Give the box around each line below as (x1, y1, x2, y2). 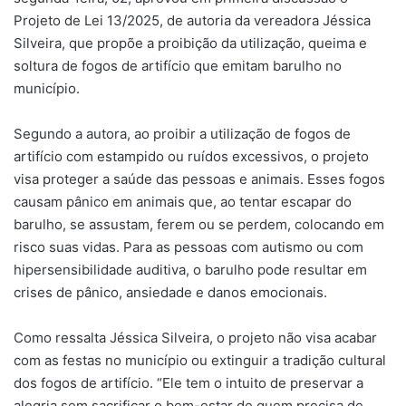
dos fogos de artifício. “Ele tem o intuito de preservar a (14, 373, 363, 391)
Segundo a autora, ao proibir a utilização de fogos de (14, 124, 351, 142)
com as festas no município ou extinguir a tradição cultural (14, 351, 386, 369)
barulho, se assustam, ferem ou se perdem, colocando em (14, 215, 384, 233)
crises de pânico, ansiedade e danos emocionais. (14, 283, 327, 301)
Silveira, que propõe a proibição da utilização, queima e (14, 34, 367, 52)
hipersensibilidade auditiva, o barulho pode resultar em (14, 260, 367, 278)
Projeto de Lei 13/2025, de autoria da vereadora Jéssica (14, 11, 371, 29)
